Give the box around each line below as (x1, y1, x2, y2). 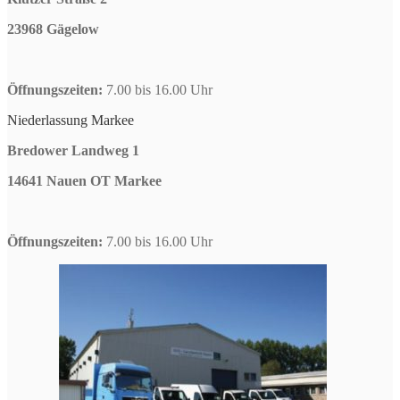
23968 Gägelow (7, 21, 99, 37)
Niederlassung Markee (7, 112, 134, 128)
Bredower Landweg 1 (7, 142, 139, 158)
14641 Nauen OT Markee (7, 172, 162, 188)
